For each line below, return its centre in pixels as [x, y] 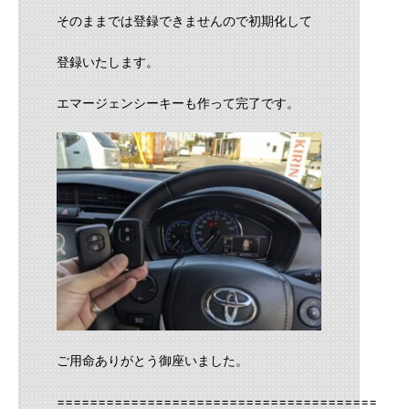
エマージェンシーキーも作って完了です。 [178, 102]
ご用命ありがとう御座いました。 [152, 360]
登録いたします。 [108, 61]
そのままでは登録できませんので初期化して [184, 20]
